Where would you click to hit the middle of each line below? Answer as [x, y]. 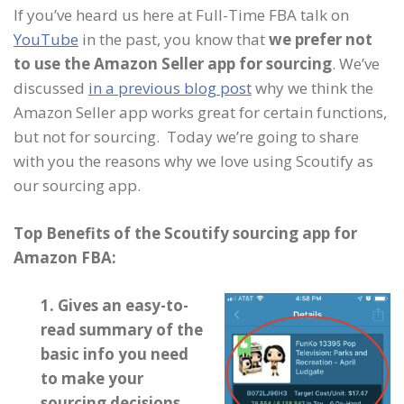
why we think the [312, 88]
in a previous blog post [170, 88]
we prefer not [321, 39]
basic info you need [115, 354]
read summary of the [122, 330]
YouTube [46, 39]
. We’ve [356, 64]
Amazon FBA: [65, 257]
